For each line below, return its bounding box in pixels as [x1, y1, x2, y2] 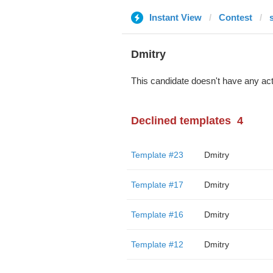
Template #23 [130, 150, 183, 160]
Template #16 [130, 210, 183, 219]
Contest [218, 12, 252, 23]
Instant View [149, 12, 202, 23]
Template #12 [130, 239, 183, 249]
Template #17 [130, 180, 183, 190]
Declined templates [130, 115, 231, 127]
